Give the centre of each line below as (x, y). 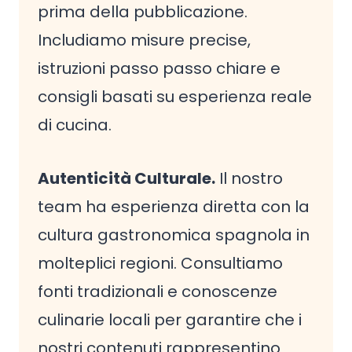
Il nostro (249, 178)
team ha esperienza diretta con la (174, 207)
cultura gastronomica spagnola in (174, 235)
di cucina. (75, 125)
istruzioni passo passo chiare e (159, 68)
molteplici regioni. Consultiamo (160, 263)
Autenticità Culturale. (126, 178)
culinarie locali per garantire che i (170, 320)
